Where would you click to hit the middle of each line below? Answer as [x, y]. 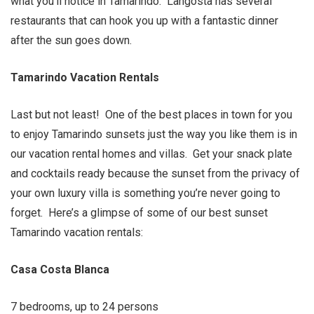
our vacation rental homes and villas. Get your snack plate [151, 154]
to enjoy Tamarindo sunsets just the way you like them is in [154, 134]
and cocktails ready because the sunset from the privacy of [155, 173]
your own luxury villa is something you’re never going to [145, 193]
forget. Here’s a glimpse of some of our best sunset [139, 213]
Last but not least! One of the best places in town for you [151, 115]
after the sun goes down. [73, 40]
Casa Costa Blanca [60, 269]
